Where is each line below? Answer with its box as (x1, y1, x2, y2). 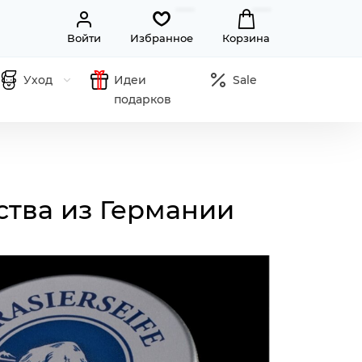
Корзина (222, 32, 270, 44)
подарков (114, 92, 172, 107)
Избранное (130, 32, 193, 44)
